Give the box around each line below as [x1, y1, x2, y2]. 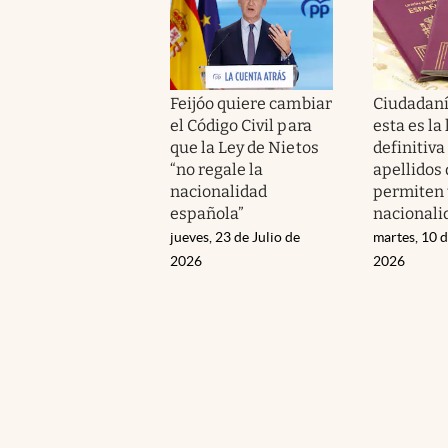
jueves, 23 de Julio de [170, 228, 300, 245]
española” [170, 203, 245, 223]
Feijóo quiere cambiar [170, 93, 332, 113]
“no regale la [170, 159, 264, 179]
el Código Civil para [170, 115, 312, 135]
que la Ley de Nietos [170, 137, 319, 157]
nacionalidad [170, 181, 268, 201]
